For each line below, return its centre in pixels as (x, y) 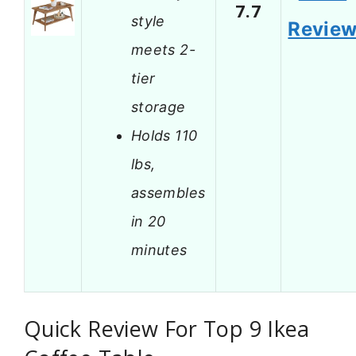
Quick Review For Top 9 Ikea (167, 329)
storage (159, 106)
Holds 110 (164, 135)
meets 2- (163, 49)
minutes (159, 250)
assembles (168, 192)
